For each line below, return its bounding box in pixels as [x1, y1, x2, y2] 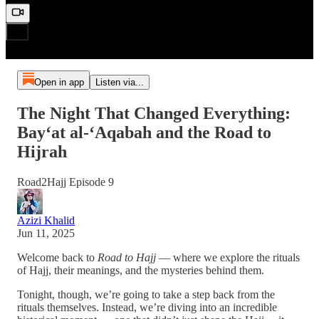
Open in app [33, 77, 84, 88]
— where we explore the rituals [156, 251, 300, 263]
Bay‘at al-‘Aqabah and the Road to [17, 123, 271, 142]
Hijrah [17, 142, 67, 162]
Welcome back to [17, 251, 98, 263]
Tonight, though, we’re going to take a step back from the [17, 288, 275, 300]
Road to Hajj [98, 251, 156, 263]
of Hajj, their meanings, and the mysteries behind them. [17, 264, 264, 276]
